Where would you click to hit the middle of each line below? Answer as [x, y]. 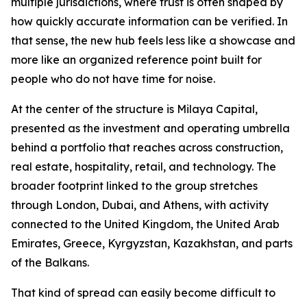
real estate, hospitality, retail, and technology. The [144, 166]
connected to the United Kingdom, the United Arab [145, 224]
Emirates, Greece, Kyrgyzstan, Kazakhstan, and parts [152, 243]
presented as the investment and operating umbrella [150, 128]
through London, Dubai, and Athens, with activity [140, 205]
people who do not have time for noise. [113, 78]
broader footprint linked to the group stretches [134, 185]
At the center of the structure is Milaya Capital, [134, 109]
